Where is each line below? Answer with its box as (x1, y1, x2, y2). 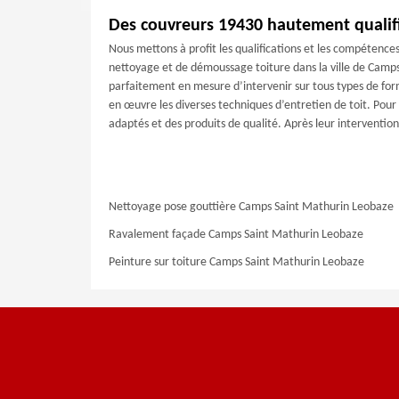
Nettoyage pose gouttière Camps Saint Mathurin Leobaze (109, 200, 394, 214)
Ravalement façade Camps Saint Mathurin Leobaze (109, 228, 363, 241)
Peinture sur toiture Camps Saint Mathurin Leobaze (109, 256, 364, 269)
